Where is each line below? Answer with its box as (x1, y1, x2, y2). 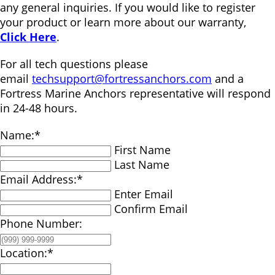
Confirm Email (114, 201, 188, 216)
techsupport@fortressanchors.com (32, 71, 212, 86)
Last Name (114, 157, 169, 172)
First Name (114, 142, 171, 157)
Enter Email (114, 187, 173, 201)
